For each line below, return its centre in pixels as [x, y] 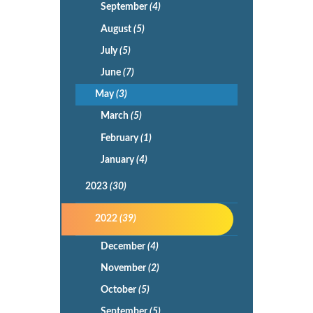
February [120, 138]
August [117, 29]
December [124, 246]
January [118, 160]
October [119, 290]
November [124, 268]
